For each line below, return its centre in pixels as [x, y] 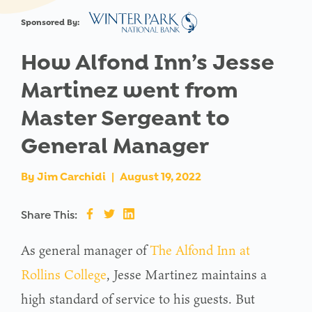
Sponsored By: [50, 22]
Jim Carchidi [71, 176]
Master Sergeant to [125, 118]
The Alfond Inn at [200, 250]
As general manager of [85, 250]
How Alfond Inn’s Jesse [148, 62]
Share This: [49, 214]
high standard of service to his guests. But [138, 298]
